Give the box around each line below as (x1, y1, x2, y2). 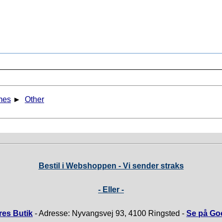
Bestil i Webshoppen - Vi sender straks (38, 162, 184, 170)
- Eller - (98, 185, 124, 194)
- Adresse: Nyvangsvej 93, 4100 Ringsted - (33, 209, 186, 218)
